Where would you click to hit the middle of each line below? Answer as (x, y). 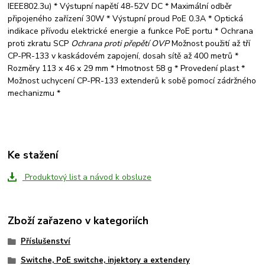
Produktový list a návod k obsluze (87, 177)
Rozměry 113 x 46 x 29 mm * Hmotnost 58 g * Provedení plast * (127, 68)
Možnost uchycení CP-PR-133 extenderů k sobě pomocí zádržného (132, 80)
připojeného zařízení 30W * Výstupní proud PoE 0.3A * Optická (126, 18)
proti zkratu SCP (40, 43)
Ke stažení (33, 155)
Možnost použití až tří (211, 43)
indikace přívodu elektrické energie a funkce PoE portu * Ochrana (131, 31)
